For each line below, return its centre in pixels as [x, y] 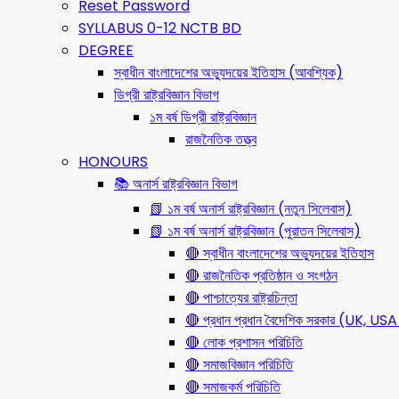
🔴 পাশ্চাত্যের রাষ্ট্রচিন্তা [241, 298]
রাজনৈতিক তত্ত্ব [221, 139]
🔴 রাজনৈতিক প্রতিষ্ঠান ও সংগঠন [261, 276]
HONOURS [113, 162]
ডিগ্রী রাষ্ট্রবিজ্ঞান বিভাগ [167, 95]
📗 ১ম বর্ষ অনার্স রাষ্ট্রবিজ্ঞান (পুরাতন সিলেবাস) [255, 231]
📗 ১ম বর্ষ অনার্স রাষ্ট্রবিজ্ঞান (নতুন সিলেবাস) [251, 209]
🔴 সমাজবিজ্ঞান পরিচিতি [239, 365]
